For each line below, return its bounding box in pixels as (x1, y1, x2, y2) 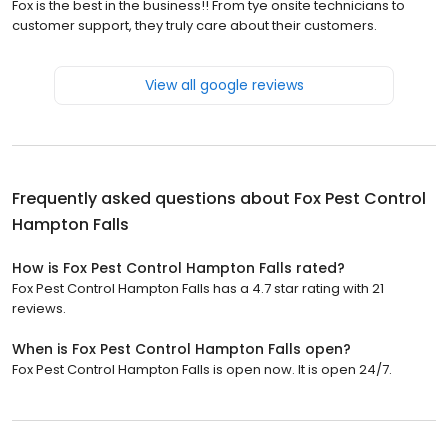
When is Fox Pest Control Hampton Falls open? (12, 339, 351, 360)
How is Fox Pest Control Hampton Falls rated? (12, 258, 345, 279)
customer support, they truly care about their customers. (12, 16, 377, 36)
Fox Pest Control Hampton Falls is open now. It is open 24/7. (12, 360, 392, 380)
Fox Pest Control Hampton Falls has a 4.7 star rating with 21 (12, 279, 384, 299)
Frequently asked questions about (12, 187, 294, 211)
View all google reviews (144, 75, 304, 96)
